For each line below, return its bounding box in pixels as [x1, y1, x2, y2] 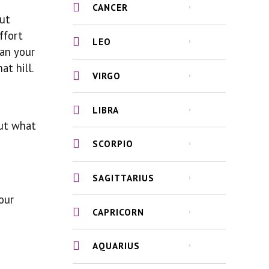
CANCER [92, 1, 128, 14]
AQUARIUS [92, 240, 141, 252]
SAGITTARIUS [92, 172, 155, 184]
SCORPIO [92, 138, 134, 150]
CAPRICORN [92, 205, 145, 218]
